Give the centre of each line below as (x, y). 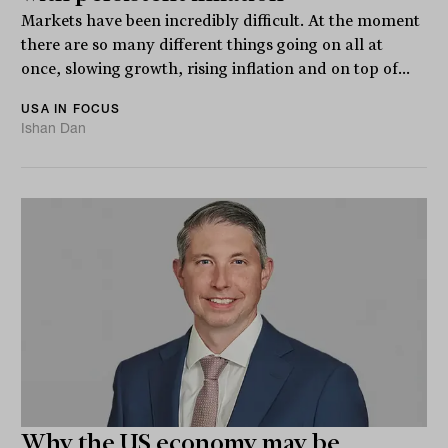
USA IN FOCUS (71, 109)
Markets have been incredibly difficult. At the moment (221, 21)
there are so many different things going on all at (202, 45)
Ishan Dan (54, 128)
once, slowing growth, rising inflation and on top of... (216, 69)
